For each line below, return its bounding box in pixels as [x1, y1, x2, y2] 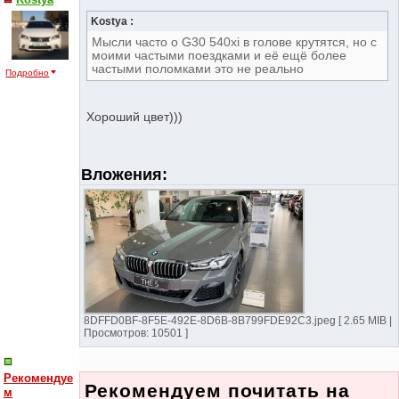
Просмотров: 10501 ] [84, 327, 188, 340]
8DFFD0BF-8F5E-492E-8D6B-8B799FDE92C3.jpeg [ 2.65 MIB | [84, 314, 392, 328]
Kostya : [91, 14, 134, 28]
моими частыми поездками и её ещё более [92, 48, 347, 62]
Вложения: [81, 165, 167, 183]
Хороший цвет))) [86, 109, 183, 124]
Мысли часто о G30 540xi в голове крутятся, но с [92, 35, 378, 49]
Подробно [5, 67, 50, 77]
